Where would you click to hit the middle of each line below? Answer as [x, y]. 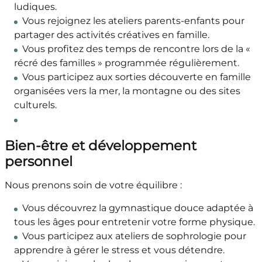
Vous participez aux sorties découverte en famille [136, 77]
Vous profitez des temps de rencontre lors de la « [136, 49]
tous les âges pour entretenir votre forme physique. [134, 222]
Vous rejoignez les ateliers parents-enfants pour [133, 21]
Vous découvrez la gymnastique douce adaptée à [137, 208]
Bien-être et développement [100, 146]
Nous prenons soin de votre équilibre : [93, 185]
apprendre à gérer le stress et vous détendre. [119, 250]
